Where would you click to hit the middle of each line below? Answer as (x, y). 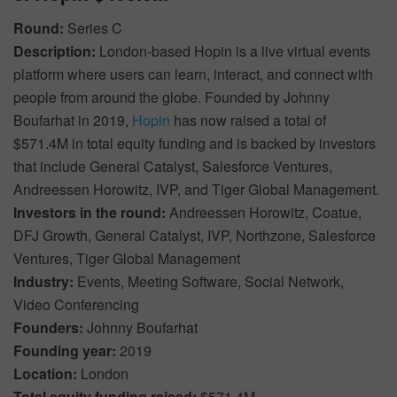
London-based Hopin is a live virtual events (235, 51)
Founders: (50, 328)
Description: (56, 51)
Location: (47, 374)
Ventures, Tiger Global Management (127, 259)
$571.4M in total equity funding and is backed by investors (195, 144)
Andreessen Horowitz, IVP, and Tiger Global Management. (196, 190)
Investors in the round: (91, 213)
